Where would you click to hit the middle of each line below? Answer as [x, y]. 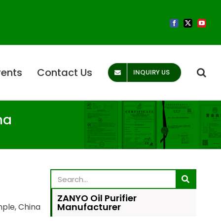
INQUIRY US [151, 73]
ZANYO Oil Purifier [97, 198]
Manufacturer [89, 207]
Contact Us [65, 73]
